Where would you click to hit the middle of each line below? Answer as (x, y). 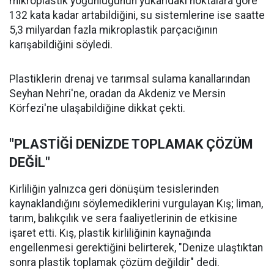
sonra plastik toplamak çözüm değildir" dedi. (114, 263)
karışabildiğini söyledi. (61, 45)
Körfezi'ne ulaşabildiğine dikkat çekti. (97, 109)
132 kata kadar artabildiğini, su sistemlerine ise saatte (137, 16)
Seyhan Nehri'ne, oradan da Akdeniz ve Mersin (117, 94)
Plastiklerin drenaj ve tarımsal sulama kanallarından (130, 79)
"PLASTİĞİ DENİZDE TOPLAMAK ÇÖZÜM (131, 144)
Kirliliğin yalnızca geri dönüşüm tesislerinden (114, 189)
